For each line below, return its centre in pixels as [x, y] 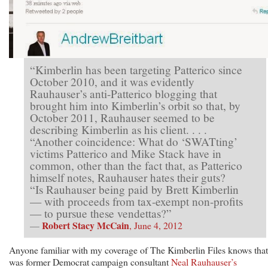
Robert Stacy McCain [86, 225]
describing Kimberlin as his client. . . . [118, 129]
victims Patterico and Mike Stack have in [126, 153]
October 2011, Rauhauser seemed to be [122, 117]
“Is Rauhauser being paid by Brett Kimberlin [134, 189]
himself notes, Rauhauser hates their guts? [128, 177]
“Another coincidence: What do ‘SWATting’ [134, 141]
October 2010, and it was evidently [112, 81]
